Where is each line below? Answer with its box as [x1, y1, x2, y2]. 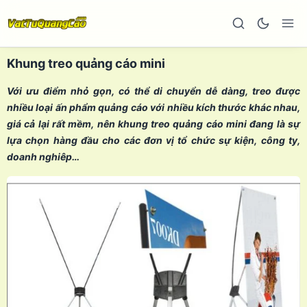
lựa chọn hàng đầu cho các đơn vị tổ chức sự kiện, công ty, [7, 134, 300, 146]
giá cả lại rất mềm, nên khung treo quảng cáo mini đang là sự [7, 118, 300, 130]
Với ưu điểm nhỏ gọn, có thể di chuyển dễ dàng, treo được [7, 85, 300, 97]
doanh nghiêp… [7, 151, 79, 162]
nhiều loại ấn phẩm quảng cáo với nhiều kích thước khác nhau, [7, 101, 300, 113]
